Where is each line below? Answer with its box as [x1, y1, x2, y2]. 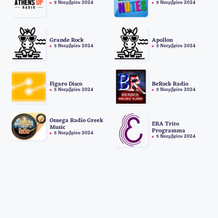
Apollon [151, 37, 173, 44]
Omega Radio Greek [50, 117, 103, 124]
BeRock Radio [151, 81, 188, 87]
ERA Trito [151, 121, 179, 127]
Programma [151, 127, 185, 134]
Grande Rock [50, 37, 84, 44]
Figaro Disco [50, 81, 82, 87]
